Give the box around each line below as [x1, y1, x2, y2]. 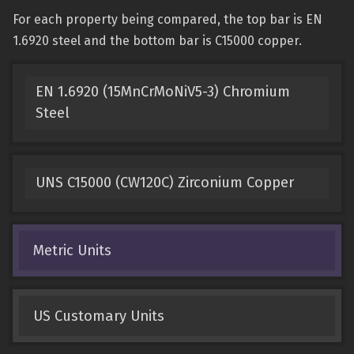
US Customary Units [32, 307, 164, 325]
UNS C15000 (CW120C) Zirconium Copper [35, 174, 294, 192]
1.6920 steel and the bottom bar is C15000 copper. [13, 33, 302, 48]
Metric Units [32, 241, 111, 259]
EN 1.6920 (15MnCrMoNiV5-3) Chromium [35, 83, 290, 101]
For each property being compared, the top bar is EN [13, 12, 322, 27]
